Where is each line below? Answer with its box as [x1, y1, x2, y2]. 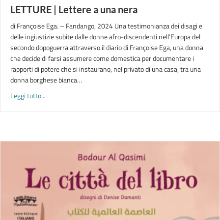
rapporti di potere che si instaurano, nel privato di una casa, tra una [10, 64, 201, 74]
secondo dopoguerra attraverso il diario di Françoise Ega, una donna [10, 42, 203, 53]
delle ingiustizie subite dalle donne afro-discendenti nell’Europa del [10, 31, 200, 42]
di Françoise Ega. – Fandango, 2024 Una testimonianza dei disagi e [10, 21, 202, 31]
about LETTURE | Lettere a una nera [45, 90, 147, 100]
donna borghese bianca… [10, 75, 82, 85]
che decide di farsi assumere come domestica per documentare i [10, 53, 194, 63]
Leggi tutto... [10, 90, 46, 101]
